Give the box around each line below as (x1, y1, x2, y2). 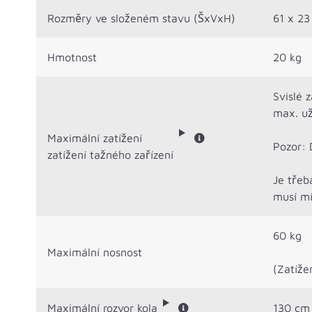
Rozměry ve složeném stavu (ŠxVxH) (47, 11, 235, 24)
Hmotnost (47, 50, 97, 63)
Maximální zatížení (47, 131, 142, 144)
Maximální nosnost (47, 245, 142, 258)
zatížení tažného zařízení (47, 148, 173, 161)
